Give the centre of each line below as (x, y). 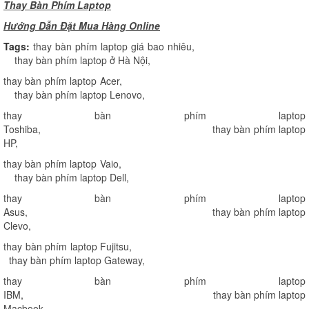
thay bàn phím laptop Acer (61, 80)
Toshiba (21, 129)
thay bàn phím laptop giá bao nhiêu (113, 46)
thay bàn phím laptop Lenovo (78, 94)
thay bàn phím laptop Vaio (61, 163)
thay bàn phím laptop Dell (70, 177)
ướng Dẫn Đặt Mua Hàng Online (85, 25)
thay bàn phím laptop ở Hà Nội (81, 60)
